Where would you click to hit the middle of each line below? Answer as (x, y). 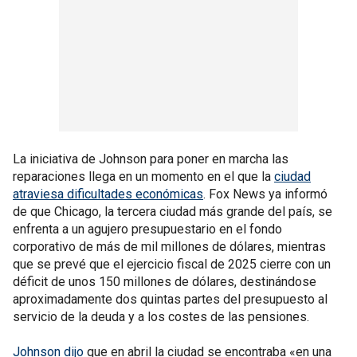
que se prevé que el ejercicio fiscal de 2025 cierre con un (172, 264)
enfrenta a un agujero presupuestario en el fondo (147, 229)
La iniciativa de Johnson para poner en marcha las (151, 159)
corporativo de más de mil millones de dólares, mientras (169, 246)
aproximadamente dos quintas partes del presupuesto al (170, 299)
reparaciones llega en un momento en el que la (143, 176)
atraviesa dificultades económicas (108, 194)
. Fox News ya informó (265, 194)
